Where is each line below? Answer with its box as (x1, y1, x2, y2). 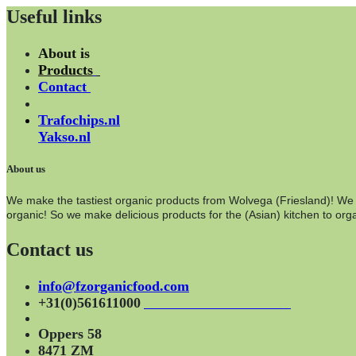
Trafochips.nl (38, 111, 120, 128)
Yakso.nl (38, 128, 91, 145)
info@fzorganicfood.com (38, 278, 189, 295)
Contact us (6, 239, 93, 261)
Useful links (6, 6, 102, 27)
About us (6, 162, 45, 175)
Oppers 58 (38, 326, 102, 342)
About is (38, 44, 90, 61)
